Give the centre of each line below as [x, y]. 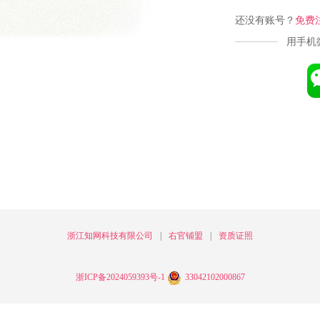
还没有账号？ [265, 20]
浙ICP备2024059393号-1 [121, 277]
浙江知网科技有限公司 [110, 236]
